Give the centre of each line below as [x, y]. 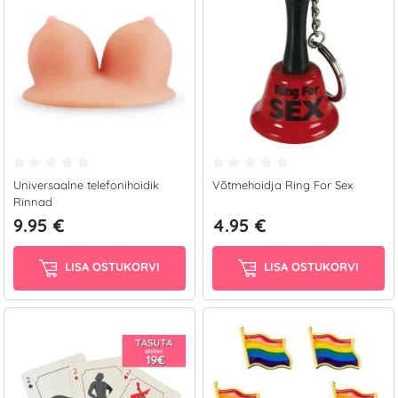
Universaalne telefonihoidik [86, 185]
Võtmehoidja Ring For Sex [283, 185]
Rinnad [33, 202]
